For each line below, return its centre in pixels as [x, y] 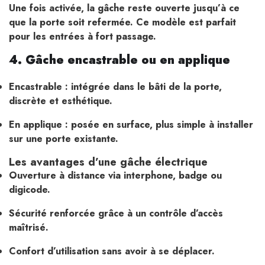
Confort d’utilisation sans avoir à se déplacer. [112, 251]
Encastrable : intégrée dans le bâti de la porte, [115, 86]
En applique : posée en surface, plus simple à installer [131, 124]
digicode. [30, 189]
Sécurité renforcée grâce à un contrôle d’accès [116, 213]
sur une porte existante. [64, 138]
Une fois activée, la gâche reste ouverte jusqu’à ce [124, 8]
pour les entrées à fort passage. [83, 37]
